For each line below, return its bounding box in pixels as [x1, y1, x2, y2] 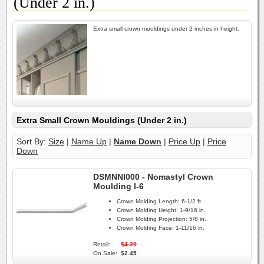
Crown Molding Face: [117, 225, 174, 232]
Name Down [114, 137, 161, 146]
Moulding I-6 [93, 181, 144, 191]
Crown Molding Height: [117, 207, 178, 214]
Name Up [71, 137, 107, 146]
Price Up [169, 137, 200, 146]
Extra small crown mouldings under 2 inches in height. [93, 25, 239, 32]
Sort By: [16, 137, 48, 146]
